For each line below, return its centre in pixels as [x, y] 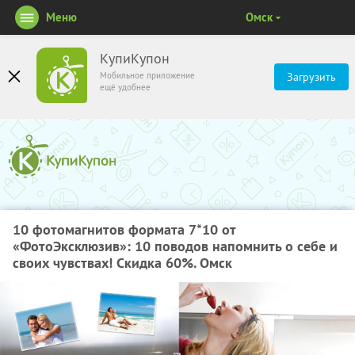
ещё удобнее [125, 87]
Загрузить [311, 77]
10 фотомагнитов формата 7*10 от [124, 229]
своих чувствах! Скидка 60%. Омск [122, 263]
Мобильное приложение [147, 75]
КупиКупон [135, 59]
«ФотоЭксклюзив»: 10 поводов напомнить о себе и [175, 246]
